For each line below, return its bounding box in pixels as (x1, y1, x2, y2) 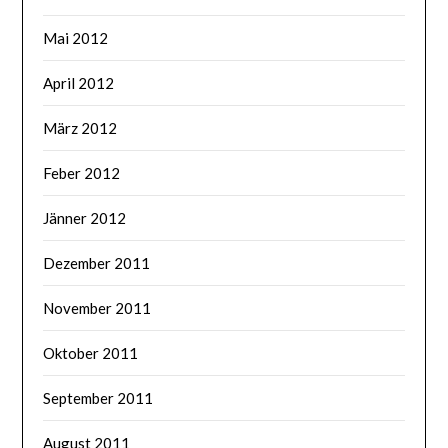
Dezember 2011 (43, 253, 151, 272)
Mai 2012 (43, 28, 109, 47)
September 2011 (43, 388, 154, 407)
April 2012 (43, 73, 115, 92)
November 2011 (43, 298, 152, 317)
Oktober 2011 (43, 343, 139, 362)
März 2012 (43, 118, 118, 137)
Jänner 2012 (43, 208, 127, 227)
